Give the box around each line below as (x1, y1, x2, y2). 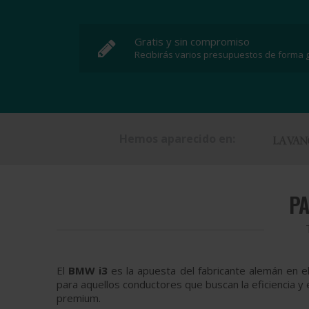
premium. (57, 291, 103, 305)
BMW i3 (68, 263, 108, 277)
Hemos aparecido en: (119, 131, 235, 146)
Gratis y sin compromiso (134, 34, 250, 48)
